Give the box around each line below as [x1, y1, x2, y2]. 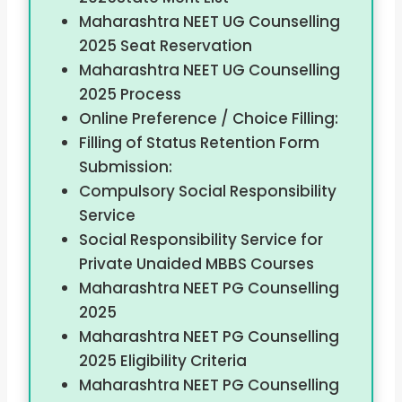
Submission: [78, 156, 172, 179]
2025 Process [78, 83, 181, 106]
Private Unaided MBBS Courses [78, 253, 314, 275]
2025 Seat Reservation [78, 35, 252, 57]
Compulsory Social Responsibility [78, 180, 336, 203]
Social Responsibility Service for [78, 229, 323, 251]
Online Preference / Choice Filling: [78, 108, 338, 130]
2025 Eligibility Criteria [78, 350, 247, 372]
